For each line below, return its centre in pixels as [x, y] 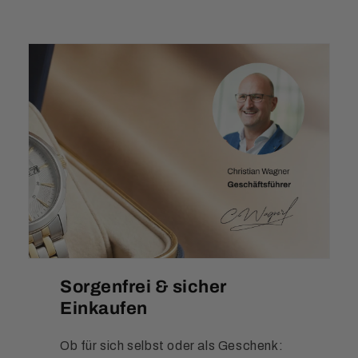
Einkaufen [104, 309]
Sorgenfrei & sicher [143, 287]
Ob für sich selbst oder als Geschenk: [172, 346]
